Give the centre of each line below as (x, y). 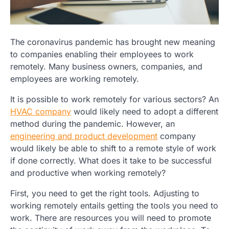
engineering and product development (84, 136)
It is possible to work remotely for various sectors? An (114, 99)
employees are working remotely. (75, 79)
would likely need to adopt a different (145, 112)
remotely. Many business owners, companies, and (106, 67)
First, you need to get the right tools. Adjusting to (105, 193)
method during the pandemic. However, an (93, 124)
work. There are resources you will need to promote (111, 218)
